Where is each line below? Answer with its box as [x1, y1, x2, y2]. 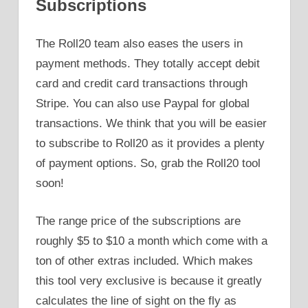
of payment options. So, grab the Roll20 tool [36, 157, 261, 170]
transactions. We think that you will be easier [36, 117, 267, 131]
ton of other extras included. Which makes [36, 254, 253, 267]
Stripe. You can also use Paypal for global [36, 97, 250, 111]
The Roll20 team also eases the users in [36, 37, 243, 51]
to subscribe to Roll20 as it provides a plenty [36, 137, 265, 151]
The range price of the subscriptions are [36, 214, 241, 228]
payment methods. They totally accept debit [36, 57, 260, 71]
